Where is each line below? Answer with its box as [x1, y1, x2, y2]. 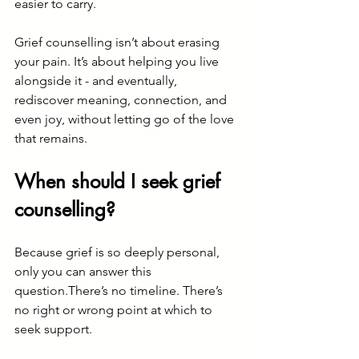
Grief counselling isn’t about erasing [14, 34, 223, 50]
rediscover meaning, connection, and [14, 92, 230, 107]
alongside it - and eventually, [14, 73, 180, 88]
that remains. [14, 131, 87, 146]
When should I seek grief [14, 169, 226, 194]
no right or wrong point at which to [14, 302, 216, 317]
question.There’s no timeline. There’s [14, 283, 226, 298]
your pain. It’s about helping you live [14, 54, 222, 69]
